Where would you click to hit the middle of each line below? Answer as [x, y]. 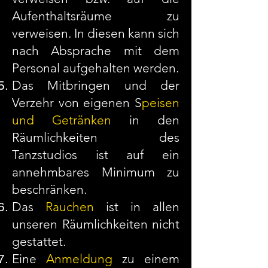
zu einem [146, 259]
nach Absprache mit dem [96, 51]
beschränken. [49, 189]
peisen [161, 103]
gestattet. [39, 241]
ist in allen [137, 207]
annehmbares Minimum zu [96, 172]
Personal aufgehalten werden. [95, 68]
